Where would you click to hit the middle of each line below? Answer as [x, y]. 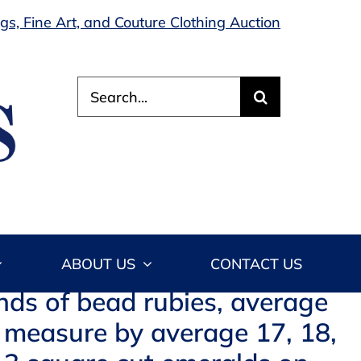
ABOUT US [98, 263]
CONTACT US [257, 263]
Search [101, 86]
